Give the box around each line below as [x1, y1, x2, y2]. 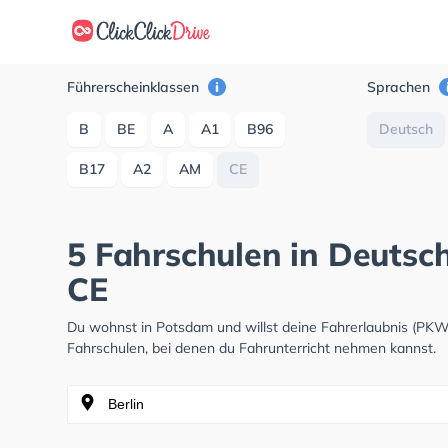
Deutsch [379, 120, 434, 138]
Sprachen [367, 78, 435, 96]
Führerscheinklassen [67, 78, 204, 96]
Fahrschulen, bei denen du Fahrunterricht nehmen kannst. [67, 339, 437, 357]
